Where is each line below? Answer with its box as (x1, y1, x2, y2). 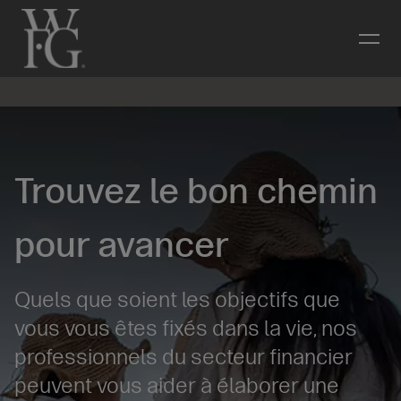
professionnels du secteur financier (14, 344, 353, 370)
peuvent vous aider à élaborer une (14, 372, 339, 398)
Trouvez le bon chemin (14, 169, 378, 212)
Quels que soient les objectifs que (14, 286, 340, 312)
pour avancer (14, 223, 229, 266)
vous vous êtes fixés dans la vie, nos (14, 315, 357, 341)
